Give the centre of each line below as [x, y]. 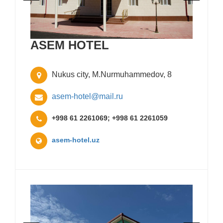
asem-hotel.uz [76, 140]
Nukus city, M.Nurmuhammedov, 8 [111, 74]
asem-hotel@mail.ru [86, 96]
